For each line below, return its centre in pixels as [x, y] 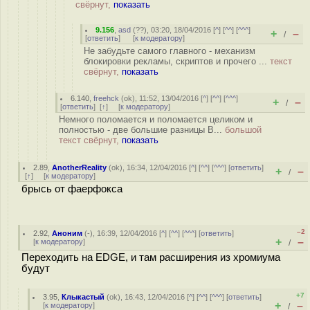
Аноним [67, 233]
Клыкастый [83, 297]
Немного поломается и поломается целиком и [156, 119]
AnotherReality [80, 167]
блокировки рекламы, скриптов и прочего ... [177, 61]
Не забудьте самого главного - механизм [170, 51]
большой [243, 130]
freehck [107, 98]
